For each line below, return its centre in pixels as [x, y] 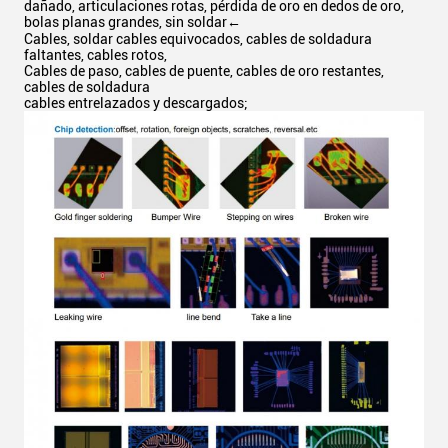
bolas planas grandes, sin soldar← [132, 22]
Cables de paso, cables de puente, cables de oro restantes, [204, 71]
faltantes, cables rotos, [95, 55]
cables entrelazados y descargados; [136, 103]
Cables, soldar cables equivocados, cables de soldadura [198, 39]
